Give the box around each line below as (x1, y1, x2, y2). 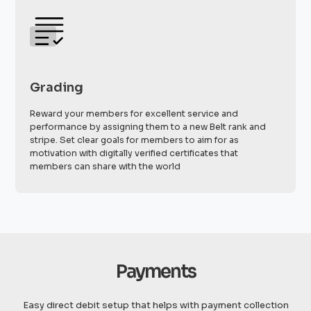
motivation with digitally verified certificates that (30, 148, 239, 160)
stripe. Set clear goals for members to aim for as (30, 135, 239, 146)
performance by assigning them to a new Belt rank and (30, 121, 267, 133)
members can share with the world (30, 161, 181, 173)
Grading (30, 79, 84, 95)
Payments (115, 260, 196, 283)
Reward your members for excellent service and (30, 108, 239, 120)
